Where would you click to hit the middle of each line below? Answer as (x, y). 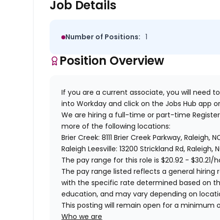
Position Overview (112, 61)
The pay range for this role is (111, 160)
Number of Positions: (103, 37)
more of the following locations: (116, 126)
